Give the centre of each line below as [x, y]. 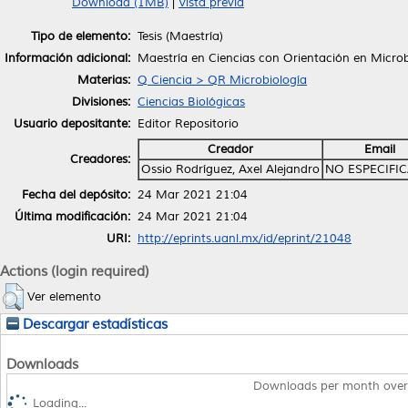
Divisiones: [101, 102]
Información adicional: [67, 58]
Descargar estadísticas [93, 324]
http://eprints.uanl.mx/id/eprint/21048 [245, 238]
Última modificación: [72, 216]
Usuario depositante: [72, 123]
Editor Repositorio [188, 123]
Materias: [104, 80]
